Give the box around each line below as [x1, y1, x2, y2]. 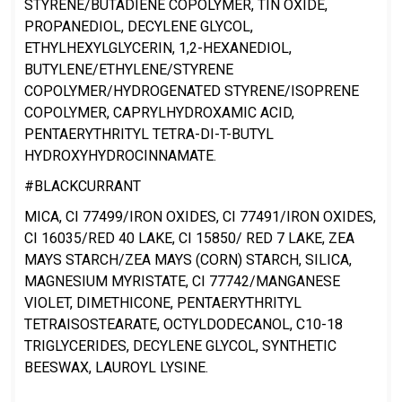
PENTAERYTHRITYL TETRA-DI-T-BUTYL [24, 125, 274, 143]
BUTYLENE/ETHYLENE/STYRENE [24, 60, 233, 78]
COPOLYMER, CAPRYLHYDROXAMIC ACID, [24, 103, 294, 121]
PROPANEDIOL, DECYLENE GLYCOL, [24, 17, 253, 35]
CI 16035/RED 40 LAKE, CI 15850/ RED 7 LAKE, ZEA [24, 229, 354, 247]
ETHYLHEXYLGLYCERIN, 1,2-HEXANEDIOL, [24, 39, 292, 57]
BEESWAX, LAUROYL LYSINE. [24, 358, 208, 376]
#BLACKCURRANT [24, 177, 148, 195]
